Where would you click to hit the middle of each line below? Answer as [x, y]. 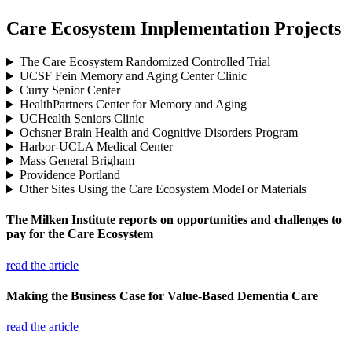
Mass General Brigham [77, 161]
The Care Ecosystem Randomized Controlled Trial [145, 62]
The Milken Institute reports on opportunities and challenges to [174, 220]
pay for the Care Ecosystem [80, 234]
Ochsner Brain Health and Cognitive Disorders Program [158, 133]
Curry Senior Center [70, 90]
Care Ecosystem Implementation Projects [174, 29]
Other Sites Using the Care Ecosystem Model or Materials [163, 189]
